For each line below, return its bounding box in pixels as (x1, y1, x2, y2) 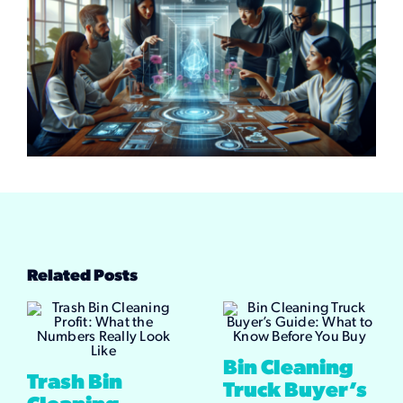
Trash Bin (26, 373, 122, 395)
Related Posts (26, 268, 138, 286)
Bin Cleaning (222, 359, 354, 381)
